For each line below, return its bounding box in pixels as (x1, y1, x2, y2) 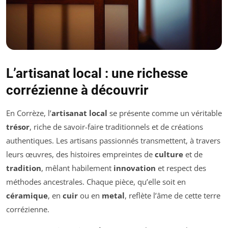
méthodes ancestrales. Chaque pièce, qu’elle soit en (6, 176, 186, 187)
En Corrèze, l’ (6, 107, 51, 118)
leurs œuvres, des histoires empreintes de (6, 149, 155, 159)
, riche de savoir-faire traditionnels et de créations (30, 121, 203, 132)
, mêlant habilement (41, 162, 113, 173)
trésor (6, 121, 30, 132)
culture (155, 149, 183, 159)
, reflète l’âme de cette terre (125, 190, 220, 201)
